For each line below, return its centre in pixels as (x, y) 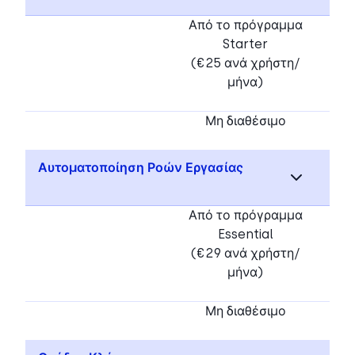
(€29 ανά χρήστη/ (245, 253)
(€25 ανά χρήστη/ (245, 63)
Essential (245, 234)
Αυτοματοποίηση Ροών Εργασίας (141, 167)
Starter (245, 44)
